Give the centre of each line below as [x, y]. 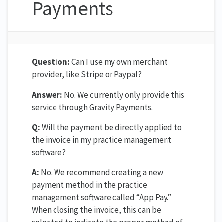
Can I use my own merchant [119, 62]
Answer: [47, 94]
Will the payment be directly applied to [111, 127]
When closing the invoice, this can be [96, 209]
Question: [51, 62]
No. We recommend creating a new [101, 172]
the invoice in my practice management [102, 139]
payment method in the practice [89, 185]
